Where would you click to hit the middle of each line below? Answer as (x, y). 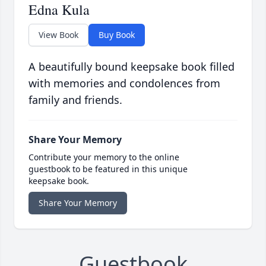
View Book (58, 35)
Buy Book (117, 35)
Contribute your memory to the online (104, 157)
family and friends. (75, 100)
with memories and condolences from (124, 83)
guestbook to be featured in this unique (108, 169)
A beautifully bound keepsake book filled (132, 67)
